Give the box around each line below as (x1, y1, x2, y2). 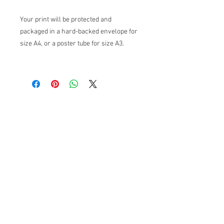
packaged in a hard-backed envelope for (20, 27, 137, 36)
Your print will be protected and (20, 15, 111, 24)
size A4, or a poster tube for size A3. (20, 39, 124, 48)
